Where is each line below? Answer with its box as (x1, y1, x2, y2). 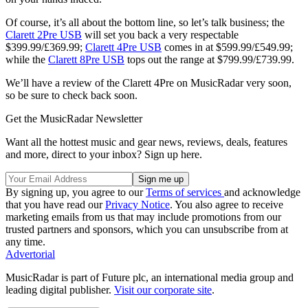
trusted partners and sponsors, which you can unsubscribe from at (5, 223, 288, 236)
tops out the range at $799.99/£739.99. (124, 54, 294, 66)
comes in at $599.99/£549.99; (162, 41, 293, 54)
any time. (5, 236, 45, 248)
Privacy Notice (105, 199, 170, 211)
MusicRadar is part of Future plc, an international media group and (5, 272, 294, 284)
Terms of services (146, 186, 224, 199)
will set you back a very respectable (82, 29, 239, 41)
